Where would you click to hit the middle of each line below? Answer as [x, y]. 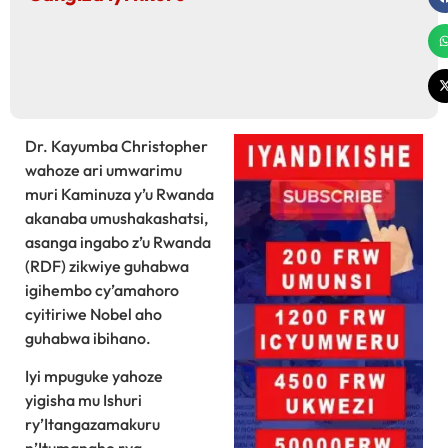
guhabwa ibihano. [88, 337]
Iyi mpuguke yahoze [94, 376]
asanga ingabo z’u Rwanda [118, 241]
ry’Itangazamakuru [92, 424]
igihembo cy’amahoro [102, 289]
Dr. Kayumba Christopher [116, 145]
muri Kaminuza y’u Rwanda [119, 193]
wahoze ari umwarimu [103, 169]
